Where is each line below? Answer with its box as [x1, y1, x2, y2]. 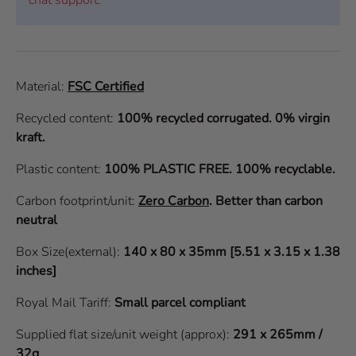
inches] [16, 261, 56, 280]
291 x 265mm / [233, 325, 323, 343]
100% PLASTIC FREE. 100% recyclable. [104, 160, 339, 178]
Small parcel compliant [111, 293, 246, 311]
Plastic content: [16, 160, 104, 178]
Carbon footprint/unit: [16, 192, 138, 210]
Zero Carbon [138, 192, 209, 210]
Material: [16, 77, 68, 95]
